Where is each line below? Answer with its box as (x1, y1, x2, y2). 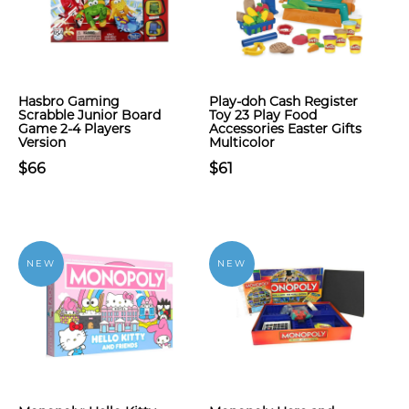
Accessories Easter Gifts (209, 121, 362, 137)
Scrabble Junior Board (18, 107, 161, 123)
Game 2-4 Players (18, 121, 131, 137)
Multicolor (209, 134, 275, 151)
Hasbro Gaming (18, 93, 120, 110)
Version (18, 134, 66, 151)
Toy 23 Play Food (209, 107, 317, 123)
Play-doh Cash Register (209, 93, 358, 110)
